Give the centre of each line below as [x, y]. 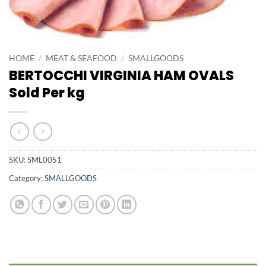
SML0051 [45, 160]
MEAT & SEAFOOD [82, 58]
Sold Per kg [47, 92]
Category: [27, 178]
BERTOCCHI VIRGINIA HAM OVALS [121, 75]
